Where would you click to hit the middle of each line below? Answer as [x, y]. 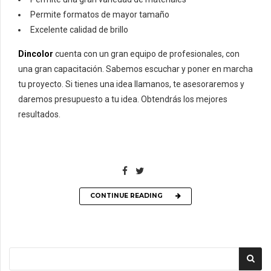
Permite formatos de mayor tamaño [100, 14]
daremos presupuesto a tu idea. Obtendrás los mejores [123, 99]
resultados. [39, 114]
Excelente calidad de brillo [79, 29]
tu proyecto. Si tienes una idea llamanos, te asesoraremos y [131, 84]
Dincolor [36, 54]
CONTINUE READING [126, 196]
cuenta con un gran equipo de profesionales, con [147, 54]
